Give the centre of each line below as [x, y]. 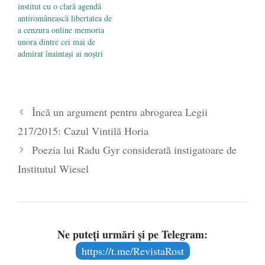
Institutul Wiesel [53, 169]
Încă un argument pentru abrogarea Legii [119, 112]
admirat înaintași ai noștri [60, 54]
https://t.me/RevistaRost [132, 251]
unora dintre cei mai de [56, 42]
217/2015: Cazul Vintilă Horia [83, 131]
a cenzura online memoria [61, 30]
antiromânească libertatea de [65, 18]
